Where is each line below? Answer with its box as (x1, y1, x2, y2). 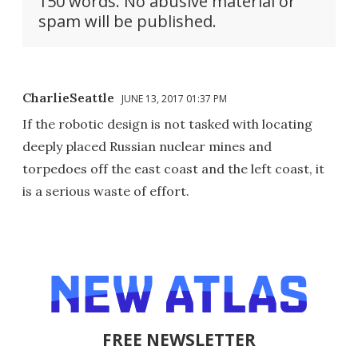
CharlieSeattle (22, 89, 114, 106)
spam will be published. (38, 10, 217, 33)
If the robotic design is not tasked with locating (22, 116, 312, 133)
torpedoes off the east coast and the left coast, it (22, 161, 324, 177)
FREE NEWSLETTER (102, 328, 256, 352)
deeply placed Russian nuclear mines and (22, 138, 272, 155)
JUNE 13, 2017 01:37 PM (121, 92, 227, 106)
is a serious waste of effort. (22, 183, 189, 200)
